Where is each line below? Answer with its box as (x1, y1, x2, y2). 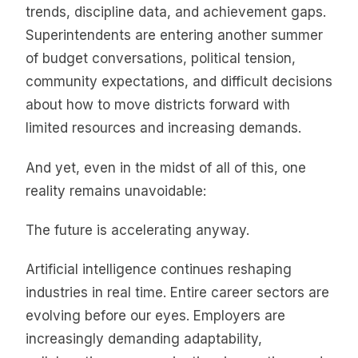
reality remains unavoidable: (26, 182, 206, 199)
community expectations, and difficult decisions (26, 74, 332, 90)
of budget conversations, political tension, (26, 50, 296, 67)
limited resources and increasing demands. (26, 120, 301, 137)
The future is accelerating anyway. (26, 222, 249, 239)
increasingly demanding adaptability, (26, 331, 262, 348)
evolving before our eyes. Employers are (26, 308, 285, 324)
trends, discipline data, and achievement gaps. (26, 4, 326, 21)
